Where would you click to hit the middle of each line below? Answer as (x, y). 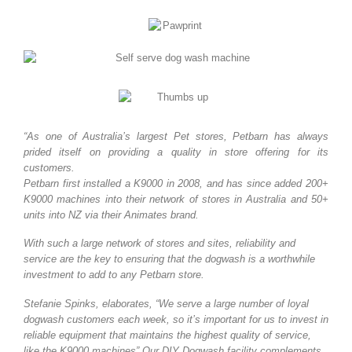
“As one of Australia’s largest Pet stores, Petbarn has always (176, 137)
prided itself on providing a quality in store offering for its (176, 152)
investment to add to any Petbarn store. (114, 275)
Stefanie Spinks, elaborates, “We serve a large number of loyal (166, 303)
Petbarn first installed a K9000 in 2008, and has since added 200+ (176, 184)
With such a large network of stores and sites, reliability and (159, 244)
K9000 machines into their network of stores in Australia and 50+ (176, 200)
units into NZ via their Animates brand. (111, 215)
